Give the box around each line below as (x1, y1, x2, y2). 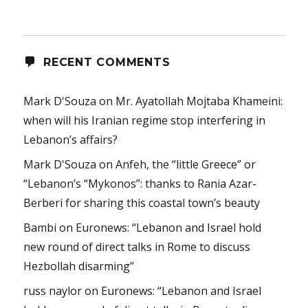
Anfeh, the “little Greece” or (115, 157, 256, 173)
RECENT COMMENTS (43, 56, 170, 69)
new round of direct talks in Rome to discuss (23, 239, 251, 255)
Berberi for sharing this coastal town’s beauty (23, 195, 261, 211)
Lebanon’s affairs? (23, 132, 118, 148)
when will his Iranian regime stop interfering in (23, 113, 266, 129)
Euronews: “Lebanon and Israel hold (76, 220, 262, 236)
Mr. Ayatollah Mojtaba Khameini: (115, 93, 283, 109)
